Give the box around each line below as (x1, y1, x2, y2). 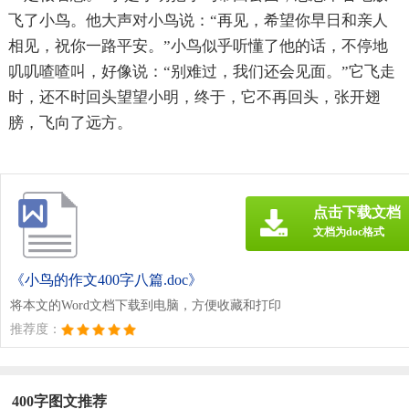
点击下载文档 (313, 204, 401, 220)
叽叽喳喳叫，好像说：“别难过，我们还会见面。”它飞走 (7, 62, 395, 80)
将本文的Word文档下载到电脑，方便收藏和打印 (10, 298, 281, 312)
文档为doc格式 (313, 225, 384, 238)
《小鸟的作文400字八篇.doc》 (10, 271, 203, 288)
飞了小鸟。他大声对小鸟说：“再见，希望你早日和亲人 (7, 11, 388, 29)
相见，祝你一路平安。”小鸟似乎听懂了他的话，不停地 (7, 37, 388, 55)
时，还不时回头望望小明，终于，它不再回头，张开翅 (7, 88, 381, 106)
